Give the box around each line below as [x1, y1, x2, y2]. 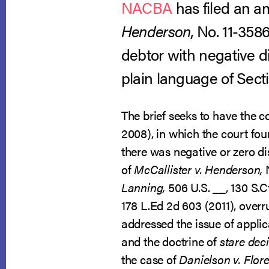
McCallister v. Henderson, [134, 160, 265, 178]
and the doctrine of [121, 232, 220, 250]
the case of [121, 250, 177, 268]
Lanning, [121, 178, 166, 196]
